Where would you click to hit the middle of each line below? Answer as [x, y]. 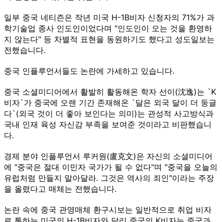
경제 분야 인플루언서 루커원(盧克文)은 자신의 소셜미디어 [108, 156]
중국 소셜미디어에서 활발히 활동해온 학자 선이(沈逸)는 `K [110, 91]
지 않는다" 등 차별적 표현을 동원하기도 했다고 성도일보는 [109, 39]
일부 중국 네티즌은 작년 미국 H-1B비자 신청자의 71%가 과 [109, 17]
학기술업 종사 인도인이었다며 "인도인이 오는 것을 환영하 [108, 28]
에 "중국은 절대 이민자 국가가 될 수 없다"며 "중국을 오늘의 [111, 167]
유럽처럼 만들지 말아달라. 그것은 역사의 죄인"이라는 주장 [109, 178]
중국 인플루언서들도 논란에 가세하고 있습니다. [89, 71]
